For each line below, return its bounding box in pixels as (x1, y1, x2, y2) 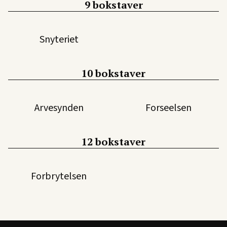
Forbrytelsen (31, 169, 87, 183)
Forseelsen (145, 100, 192, 115)
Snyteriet (39, 32, 79, 47)
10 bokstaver (82, 66, 145, 80)
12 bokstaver (82, 134, 145, 148)
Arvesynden (34, 100, 84, 115)
